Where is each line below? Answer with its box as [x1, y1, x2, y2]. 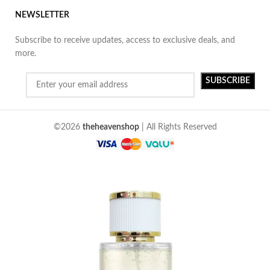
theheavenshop [82, 123, 139, 132]
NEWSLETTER [15, 11, 70, 20]
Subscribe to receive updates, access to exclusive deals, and [15, 36, 236, 45]
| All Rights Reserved [139, 123, 217, 132]
